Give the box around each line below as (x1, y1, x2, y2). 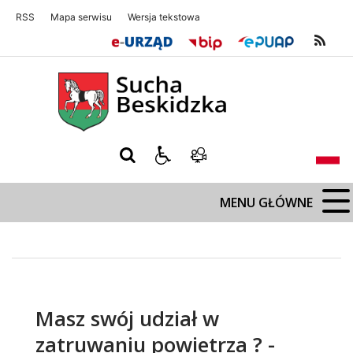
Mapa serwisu (50, 11, 112, 24)
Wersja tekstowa (128, 11, 200, 24)
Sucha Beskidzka (7, 64, 121, 82)
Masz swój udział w (35, 304, 219, 333)
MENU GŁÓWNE (220, 194, 313, 212)
